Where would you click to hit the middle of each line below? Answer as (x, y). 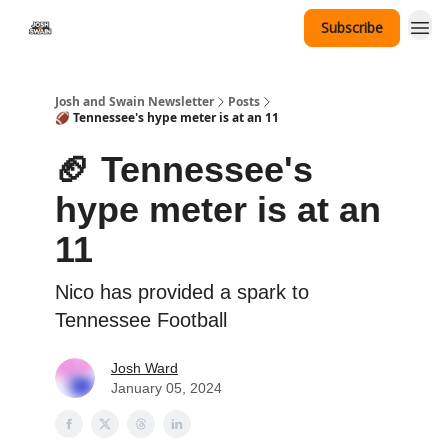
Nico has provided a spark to (182, 292)
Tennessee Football (141, 320)
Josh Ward (144, 368)
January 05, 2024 (166, 388)
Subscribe (352, 27)
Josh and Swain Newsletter (134, 101)
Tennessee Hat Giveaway (150, 29)
